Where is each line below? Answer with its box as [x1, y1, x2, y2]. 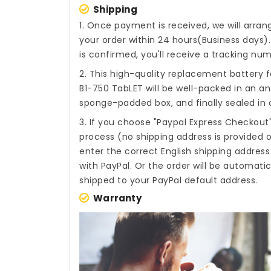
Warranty [93, 192, 142, 205]
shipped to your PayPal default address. [79, 174, 258, 187]
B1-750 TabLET [79, 82, 143, 95]
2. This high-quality [79, 68, 168, 80]
